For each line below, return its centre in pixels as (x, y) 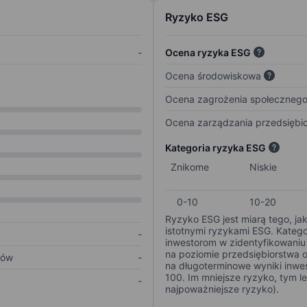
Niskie (263, 167)
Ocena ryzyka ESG (208, 53)
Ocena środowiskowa (213, 76)
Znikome (190, 167)
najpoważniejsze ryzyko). (222, 289)
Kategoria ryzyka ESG (216, 148)
